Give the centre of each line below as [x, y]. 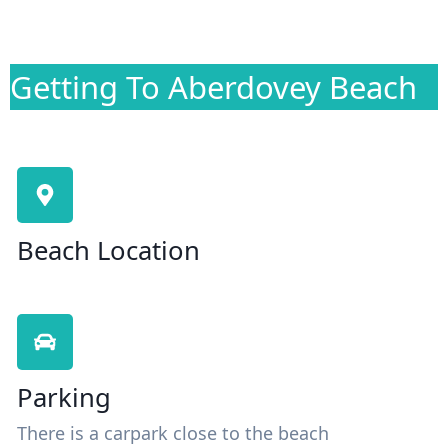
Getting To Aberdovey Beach [213, 87]
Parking [64, 398]
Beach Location [108, 251]
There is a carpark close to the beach [173, 433]
